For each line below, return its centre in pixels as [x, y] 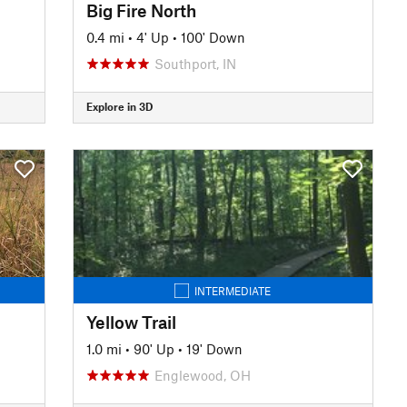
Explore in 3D [119, 106]
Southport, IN [195, 63]
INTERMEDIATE [233, 290]
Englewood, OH [202, 375]
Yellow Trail [131, 322]
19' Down [214, 348]
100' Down [213, 37]
